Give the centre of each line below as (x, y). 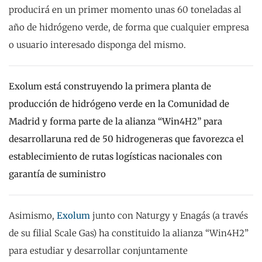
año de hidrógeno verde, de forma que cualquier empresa (129, 27)
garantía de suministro (57, 174)
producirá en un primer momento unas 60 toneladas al (125, 9)
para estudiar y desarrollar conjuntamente (98, 250)
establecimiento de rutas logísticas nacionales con (116, 156)
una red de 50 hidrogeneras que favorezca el (150, 139)
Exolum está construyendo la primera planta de (110, 86)
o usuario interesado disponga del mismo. (97, 44)
